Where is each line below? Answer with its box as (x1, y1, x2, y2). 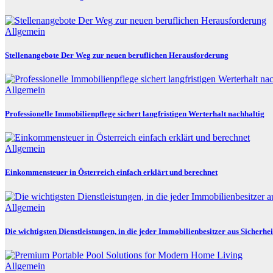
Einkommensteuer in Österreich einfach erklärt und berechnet (5, 168, 218, 177)
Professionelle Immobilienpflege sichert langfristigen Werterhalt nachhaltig (5, 109, 264, 119)
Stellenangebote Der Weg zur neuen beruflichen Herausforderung (5, 50, 229, 60)
